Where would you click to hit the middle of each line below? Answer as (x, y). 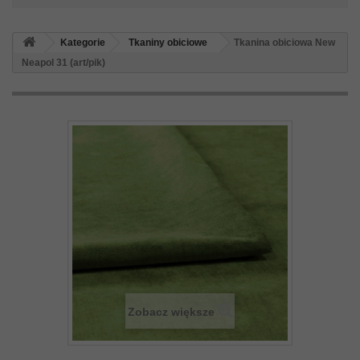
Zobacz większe (171, 312)
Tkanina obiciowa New (284, 43)
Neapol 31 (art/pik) (63, 63)
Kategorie (83, 43)
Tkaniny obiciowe (168, 43)
